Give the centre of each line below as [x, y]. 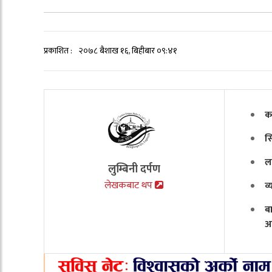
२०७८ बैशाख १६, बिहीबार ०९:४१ [128, 50]
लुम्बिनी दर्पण [134, 169]
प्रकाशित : [59, 50]
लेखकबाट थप [130, 185]
